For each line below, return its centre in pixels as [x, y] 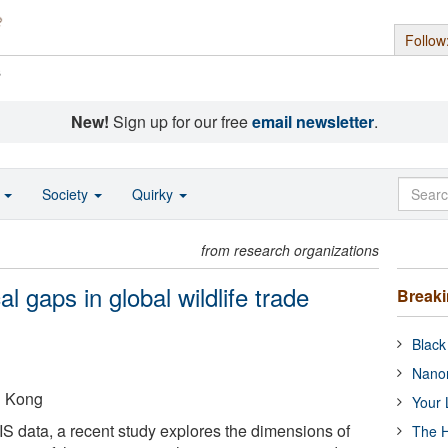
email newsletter [312, 121]
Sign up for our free [180, 121]
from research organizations [290, 250]
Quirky [154, 194]
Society [67, 194]
